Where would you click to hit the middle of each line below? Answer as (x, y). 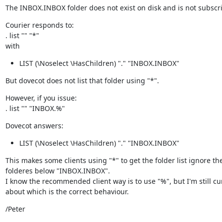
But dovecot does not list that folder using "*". (82, 80)
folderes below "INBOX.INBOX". (57, 170)
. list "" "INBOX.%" (35, 108)
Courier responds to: (39, 25)
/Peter (15, 209)
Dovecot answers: (34, 125)
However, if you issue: (41, 98)
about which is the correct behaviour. (67, 191)
